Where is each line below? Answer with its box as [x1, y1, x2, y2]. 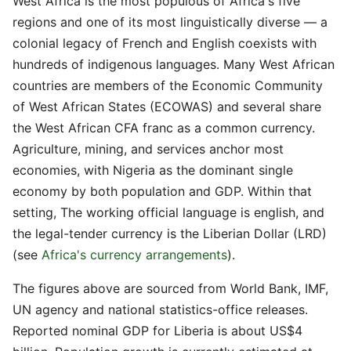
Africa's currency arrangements [42, 247, 227, 262]
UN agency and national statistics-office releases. [13, 302, 308, 317]
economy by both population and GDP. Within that [13, 183, 312, 199]
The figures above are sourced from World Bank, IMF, [13, 280, 328, 296]
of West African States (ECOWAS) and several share [13, 99, 321, 114]
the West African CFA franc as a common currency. [13, 120, 315, 136]
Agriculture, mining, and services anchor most [13, 141, 284, 157]
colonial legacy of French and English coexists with [13, 35, 317, 51]
